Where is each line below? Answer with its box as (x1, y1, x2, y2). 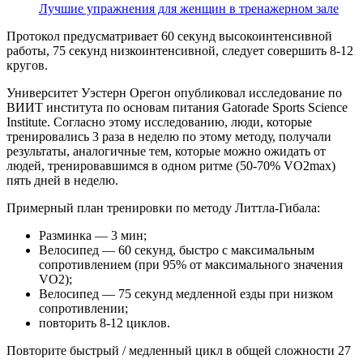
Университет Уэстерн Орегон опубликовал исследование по (6, 85, 342, 100)
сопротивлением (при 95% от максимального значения (39, 257, 343, 271)
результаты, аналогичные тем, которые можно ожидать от (6, 143, 326, 158)
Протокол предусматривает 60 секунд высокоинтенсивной (6, 28, 332, 43)
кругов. (6, 58, 48, 72)
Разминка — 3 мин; (39, 228, 147, 242)
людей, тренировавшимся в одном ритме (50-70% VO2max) (6, 158, 335, 173)
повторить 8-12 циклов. (39, 315, 170, 330)
